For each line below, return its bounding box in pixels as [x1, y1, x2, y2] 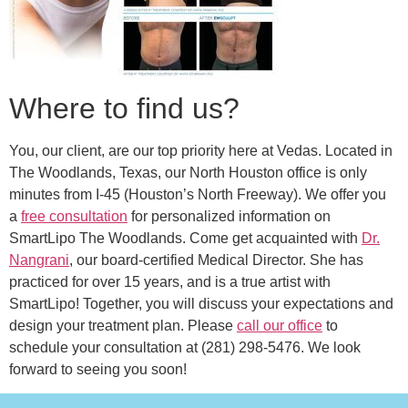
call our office [237, 318, 322, 334]
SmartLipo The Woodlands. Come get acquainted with [9, 230, 362, 247]
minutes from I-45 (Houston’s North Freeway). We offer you [9, 187, 386, 203]
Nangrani [9, 252, 69, 269]
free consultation [21, 209, 127, 225]
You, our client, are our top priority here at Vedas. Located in [9, 143, 393, 159]
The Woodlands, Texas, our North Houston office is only [9, 165, 367, 181]
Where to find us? [9, 92, 240, 126]
